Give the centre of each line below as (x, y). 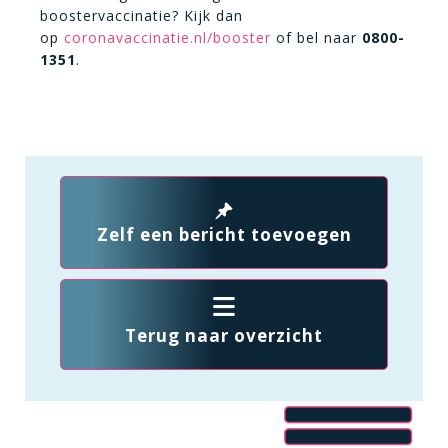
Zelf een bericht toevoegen (224, 234)
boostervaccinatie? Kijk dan (141, 15)
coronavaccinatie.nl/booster (167, 37)
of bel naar (316, 37)
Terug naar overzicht (224, 335)
